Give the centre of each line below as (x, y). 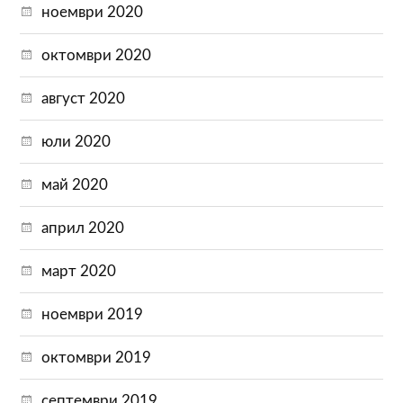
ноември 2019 (93, 314)
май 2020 (75, 184)
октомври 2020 (97, 55)
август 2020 (84, 98)
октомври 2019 (97, 357)
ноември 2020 (93, 12)
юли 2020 (76, 141)
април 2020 (83, 228)
